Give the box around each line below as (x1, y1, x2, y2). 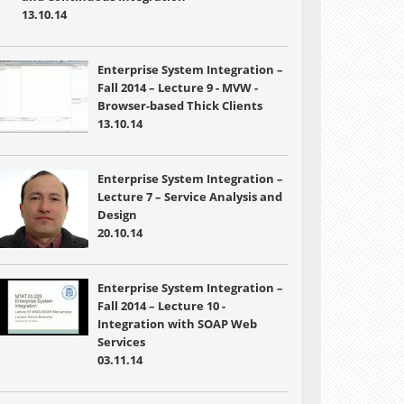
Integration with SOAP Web (96, 316, 257, 332)
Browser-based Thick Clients (96, 97, 262, 114)
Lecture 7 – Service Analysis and (96, 188, 282, 205)
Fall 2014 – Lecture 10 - (96, 298, 225, 314)
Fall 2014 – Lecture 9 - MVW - (96, 79, 258, 96)
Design (96, 207, 137, 223)
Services (96, 334, 145, 350)
